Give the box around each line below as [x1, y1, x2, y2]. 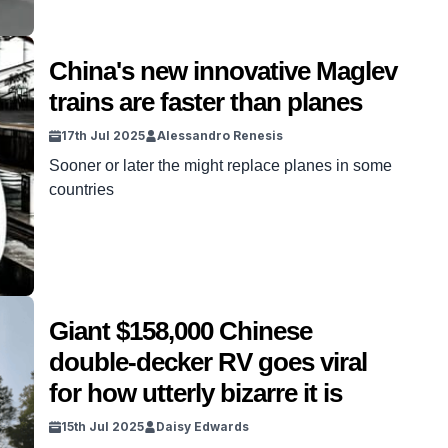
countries [49, 181, 114, 198]
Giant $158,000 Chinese [49, 316, 312, 346]
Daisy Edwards [156, 419, 249, 434]
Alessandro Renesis [157, 128, 283, 143]
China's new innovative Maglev [49, 56, 397, 86]
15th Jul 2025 [61, 419, 144, 434]
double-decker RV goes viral [49, 347, 367, 377]
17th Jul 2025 [61, 128, 145, 143]
